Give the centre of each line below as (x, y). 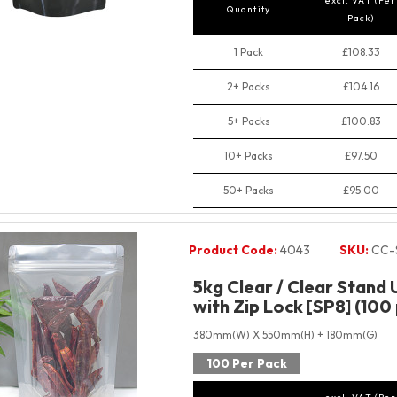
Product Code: (233, 250)
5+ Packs (249, 121)
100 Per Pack (246, 364)
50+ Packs (249, 191)
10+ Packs (249, 156)
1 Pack (249, 52)
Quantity (249, 10)
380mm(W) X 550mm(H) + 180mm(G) (285, 335)
